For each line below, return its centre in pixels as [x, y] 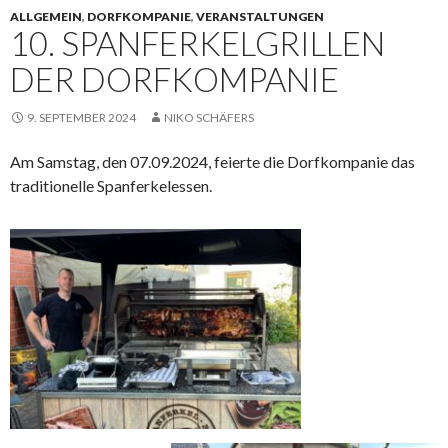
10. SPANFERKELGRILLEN [197, 42]
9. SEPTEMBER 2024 [81, 117]
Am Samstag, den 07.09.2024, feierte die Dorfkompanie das [212, 161]
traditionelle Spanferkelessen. [111, 185]
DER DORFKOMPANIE [174, 78]
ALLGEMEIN [46, 16]
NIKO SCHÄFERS [209, 117]
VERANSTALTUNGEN [260, 16]
